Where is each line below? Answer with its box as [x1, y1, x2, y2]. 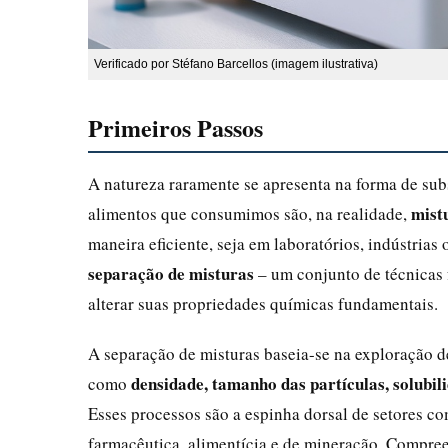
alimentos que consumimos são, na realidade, [88, 201, 411, 225]
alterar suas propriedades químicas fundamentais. [88, 291, 438, 315]
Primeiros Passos [88, 109, 263, 145]
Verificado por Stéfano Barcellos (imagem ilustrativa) [94, 56, 378, 71]
